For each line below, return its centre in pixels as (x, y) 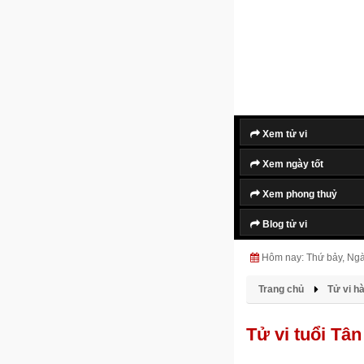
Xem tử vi (284, 134)
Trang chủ (281, 289)
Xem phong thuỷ (299, 194)
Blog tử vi (284, 224)
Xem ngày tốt (292, 164)
